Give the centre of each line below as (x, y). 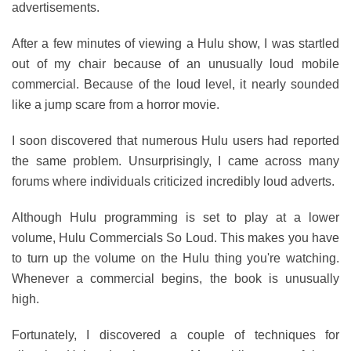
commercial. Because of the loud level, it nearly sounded (175, 84)
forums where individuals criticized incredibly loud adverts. (173, 181)
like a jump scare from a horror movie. (116, 105)
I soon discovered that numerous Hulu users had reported (175, 141)
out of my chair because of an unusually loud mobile (175, 64)
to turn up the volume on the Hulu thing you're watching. (175, 258)
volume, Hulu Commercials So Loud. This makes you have (175, 238)
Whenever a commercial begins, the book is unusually (175, 279)
